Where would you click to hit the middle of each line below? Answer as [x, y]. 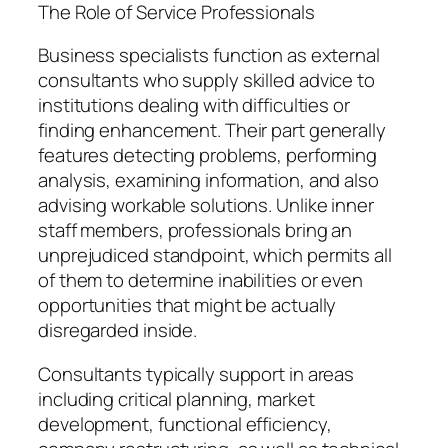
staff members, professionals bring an [195, 230]
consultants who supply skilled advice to [206, 80]
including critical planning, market [176, 398]
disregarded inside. [118, 330]
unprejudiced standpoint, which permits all [215, 255]
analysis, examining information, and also [208, 180]
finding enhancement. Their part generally [212, 130]
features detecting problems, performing [208, 155]
